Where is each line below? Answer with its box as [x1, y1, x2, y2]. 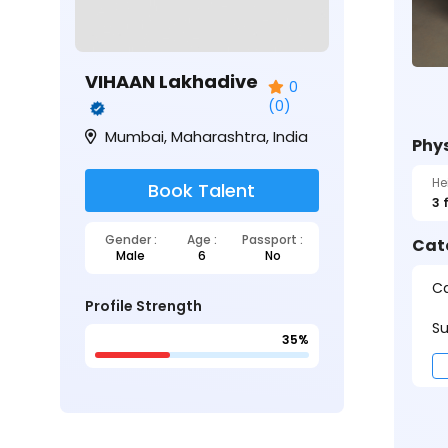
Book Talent [148, 178, 256, 204]
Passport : [242, 231, 303, 249]
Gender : [104, 231, 157, 249]
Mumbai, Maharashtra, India [101, 126, 308, 148]
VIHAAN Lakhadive [85, 69, 258, 95]
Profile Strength [85, 296, 202, 317]
